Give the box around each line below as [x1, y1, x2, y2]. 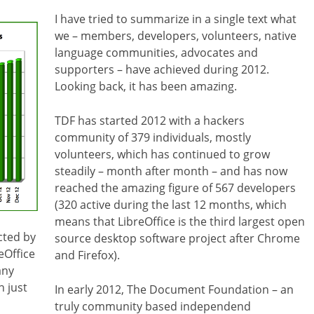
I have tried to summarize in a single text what [55, 11, 296, 27]
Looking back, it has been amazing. [55, 78, 237, 95]
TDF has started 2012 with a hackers [55, 113, 245, 129]
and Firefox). [55, 247, 120, 264]
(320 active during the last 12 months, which [55, 197, 287, 213]
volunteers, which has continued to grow [55, 146, 270, 163]
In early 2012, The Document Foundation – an [55, 282, 294, 298]
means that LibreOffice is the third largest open [55, 214, 305, 230]
